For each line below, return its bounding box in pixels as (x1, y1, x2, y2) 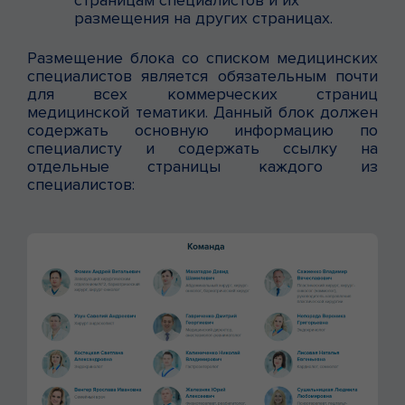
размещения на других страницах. (74, 7, 333, 28)
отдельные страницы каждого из (27, 155, 378, 176)
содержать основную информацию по (27, 119, 378, 140)
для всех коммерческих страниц (27, 83, 378, 104)
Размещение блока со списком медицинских (27, 47, 378, 68)
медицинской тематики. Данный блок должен (27, 101, 378, 122)
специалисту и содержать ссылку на (27, 137, 378, 158)
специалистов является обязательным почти (27, 65, 378, 86)
